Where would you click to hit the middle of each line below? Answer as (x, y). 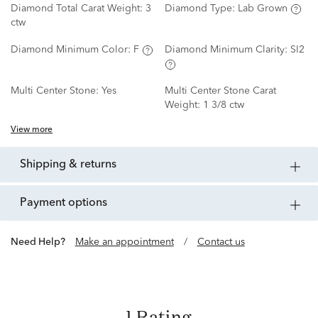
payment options (67, 203)
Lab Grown (262, 9)
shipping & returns (71, 165)
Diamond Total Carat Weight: (78, 9)
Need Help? (42, 242)
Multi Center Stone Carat (220, 91)
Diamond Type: (201, 9)
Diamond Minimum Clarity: (227, 50)
